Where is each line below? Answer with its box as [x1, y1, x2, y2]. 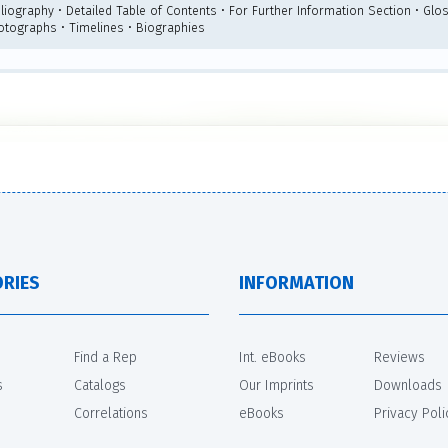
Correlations [74, 404, 148, 422]
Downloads [374, 376, 442, 394]
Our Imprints [239, 376, 314, 394]
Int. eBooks [239, 348, 306, 366]
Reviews [374, 348, 425, 366]
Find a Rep [74, 348, 137, 366]
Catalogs [74, 376, 126, 394]
